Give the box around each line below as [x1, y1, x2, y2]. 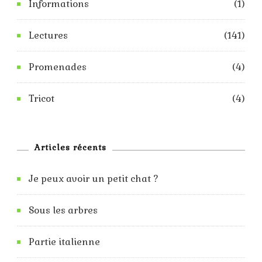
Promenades [29, 60, 87, 73]
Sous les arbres [29, 204, 98, 216]
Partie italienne [29, 235, 100, 248]
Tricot [29, 92, 54, 105]
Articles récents [35, 142, 106, 153]
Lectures [29, 29, 68, 42]
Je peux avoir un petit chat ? [29, 172, 158, 185]
